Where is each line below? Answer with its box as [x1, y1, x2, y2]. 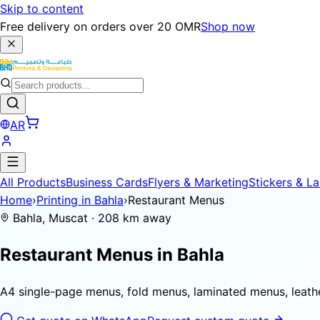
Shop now [201, 19, 255, 34]
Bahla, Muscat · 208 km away [9, 211, 171, 225]
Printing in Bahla [36, 193, 124, 207]
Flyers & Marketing [148, 175, 249, 189]
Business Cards [66, 175, 148, 189]
